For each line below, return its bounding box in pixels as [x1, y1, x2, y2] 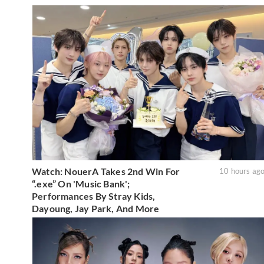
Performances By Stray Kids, [32, 190, 156, 202]
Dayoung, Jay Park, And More [32, 203, 160, 214]
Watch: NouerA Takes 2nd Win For [32, 166, 180, 177]
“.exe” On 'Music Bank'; [32, 178, 130, 190]
